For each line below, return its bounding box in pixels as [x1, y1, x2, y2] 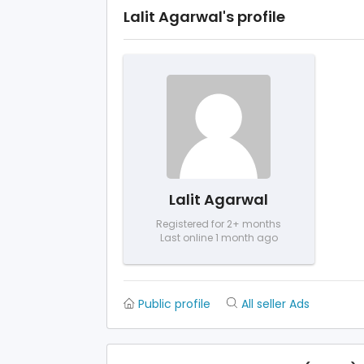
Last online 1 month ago [159, 230, 278, 245]
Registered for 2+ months [156, 216, 282, 231]
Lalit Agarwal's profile [123, 6, 285, 27]
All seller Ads [241, 295, 310, 312]
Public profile [138, 295, 210, 312]
